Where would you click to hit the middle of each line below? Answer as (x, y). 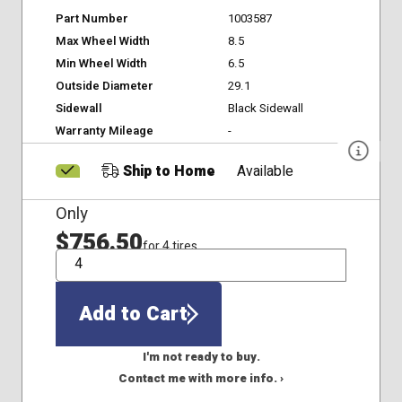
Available (266, 172)
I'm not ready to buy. (201, 358)
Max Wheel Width (102, 42)
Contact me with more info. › (201, 379)
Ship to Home (167, 172)
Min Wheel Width (101, 64)
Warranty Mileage (104, 131)
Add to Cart (133, 314)
